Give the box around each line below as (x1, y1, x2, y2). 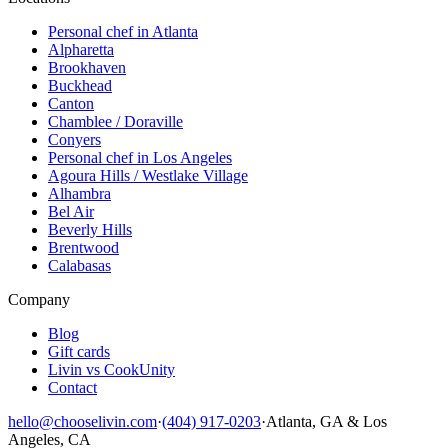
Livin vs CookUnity (48, 361, 175, 379)
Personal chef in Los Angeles (48, 149, 232, 167)
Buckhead (48, 77, 112, 95)
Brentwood (48, 239, 119, 257)
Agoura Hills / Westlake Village (48, 167, 248, 185)
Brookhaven (48, 59, 126, 77)
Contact (48, 379, 97, 397)
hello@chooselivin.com (8, 413, 157, 431)
